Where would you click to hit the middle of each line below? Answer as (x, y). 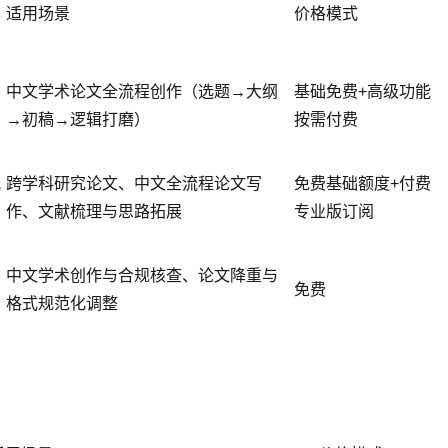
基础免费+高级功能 (362, 92)
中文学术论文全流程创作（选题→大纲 (142, 92)
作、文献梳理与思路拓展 (94, 212)
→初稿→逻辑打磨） (78, 120)
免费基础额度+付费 (362, 184)
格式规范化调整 (62, 304)
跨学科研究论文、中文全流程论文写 (134, 184)
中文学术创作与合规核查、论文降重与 (142, 276)
